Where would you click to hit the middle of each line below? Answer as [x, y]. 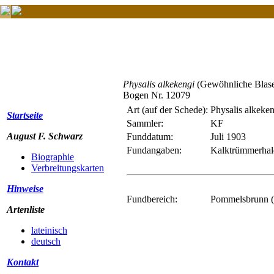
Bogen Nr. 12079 [157, 95]
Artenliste [26, 209]
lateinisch [49, 230]
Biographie [53, 157]
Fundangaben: [154, 150]
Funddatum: [150, 137]
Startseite [25, 115]
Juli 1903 [228, 137]
